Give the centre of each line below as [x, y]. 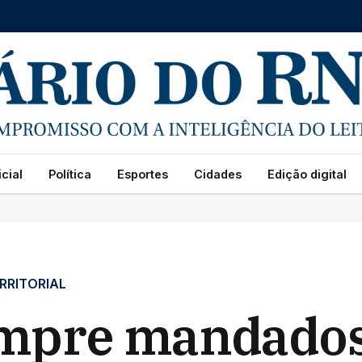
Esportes [142, 174]
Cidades [217, 174]
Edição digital [307, 174]
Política [69, 174]
